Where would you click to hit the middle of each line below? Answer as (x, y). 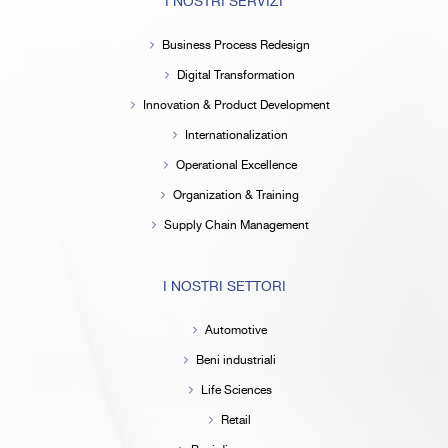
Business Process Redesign (236, 45)
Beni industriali (236, 360)
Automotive (236, 330)
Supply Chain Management (236, 225)
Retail (236, 420)
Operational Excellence (236, 165)
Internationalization (236, 135)
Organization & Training (236, 195)
